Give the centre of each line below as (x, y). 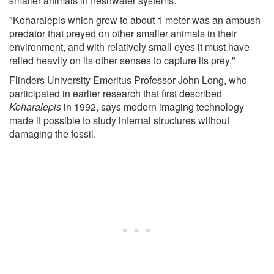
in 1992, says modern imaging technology (153, 107)
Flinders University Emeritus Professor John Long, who (128, 80)
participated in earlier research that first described (116, 94)
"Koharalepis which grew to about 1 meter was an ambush (135, 20)
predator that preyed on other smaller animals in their (123, 34)
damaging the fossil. (53, 134)
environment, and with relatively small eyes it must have (129, 47)
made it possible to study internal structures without (119, 120)
